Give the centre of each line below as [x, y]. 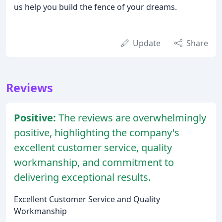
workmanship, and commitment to [94, 162]
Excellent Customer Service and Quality [87, 199]
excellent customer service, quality [93, 147]
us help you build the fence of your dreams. [95, 7]
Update [147, 43]
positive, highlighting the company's [97, 132]
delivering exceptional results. [82, 177]
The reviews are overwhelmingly [132, 117]
